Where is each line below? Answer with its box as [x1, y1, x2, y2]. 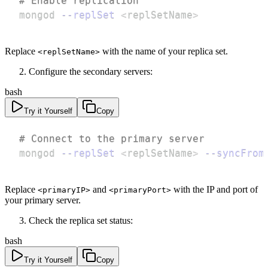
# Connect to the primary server [19, 132, 205, 144]
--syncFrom [205, 147, 264, 159]
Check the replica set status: [29, 215, 133, 226]
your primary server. [5, 194, 81, 205]
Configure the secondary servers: [29, 66, 153, 77]
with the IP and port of [171, 184, 258, 194]
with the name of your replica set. [100, 45, 228, 56]
